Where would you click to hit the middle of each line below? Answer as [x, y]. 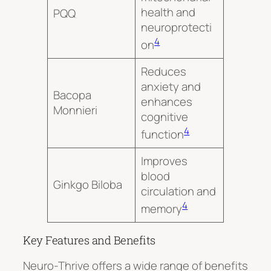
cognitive [165, 116]
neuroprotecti [177, 27]
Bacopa [73, 95]
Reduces [164, 71]
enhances [167, 101]
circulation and [179, 191]
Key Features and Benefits [89, 240]
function [163, 135]
